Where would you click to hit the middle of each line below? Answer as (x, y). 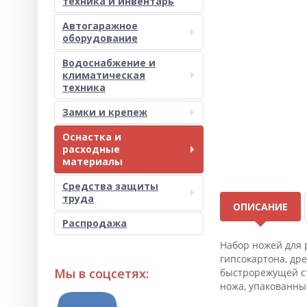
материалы (93, 161)
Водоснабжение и (109, 63)
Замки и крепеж (105, 112)
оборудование (100, 38)
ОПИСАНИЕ (260, 207)
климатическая (104, 75)
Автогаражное (100, 26)
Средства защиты (110, 186)
